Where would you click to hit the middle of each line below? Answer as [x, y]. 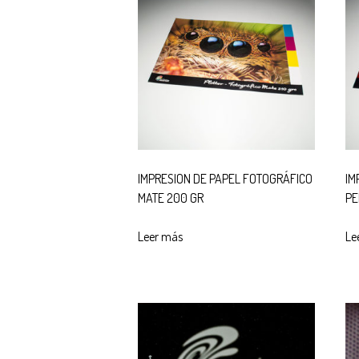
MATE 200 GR [171, 198]
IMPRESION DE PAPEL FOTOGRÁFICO [225, 178]
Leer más [160, 236]
